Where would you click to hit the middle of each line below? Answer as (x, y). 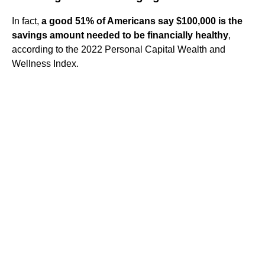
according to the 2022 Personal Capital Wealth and (119, 49)
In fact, (27, 21)
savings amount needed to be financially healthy (120, 35)
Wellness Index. (45, 63)
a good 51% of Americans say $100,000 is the (142, 21)
